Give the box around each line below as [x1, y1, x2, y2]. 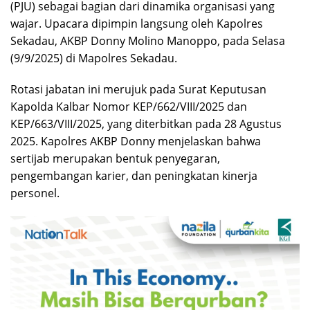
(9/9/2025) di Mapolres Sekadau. [10, 50, 177, 66]
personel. [10, 185, 60, 201]
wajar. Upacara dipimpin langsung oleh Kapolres [10, 15, 263, 31]
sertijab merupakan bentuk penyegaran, [10, 150, 220, 166]
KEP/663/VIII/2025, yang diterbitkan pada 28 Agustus [10, 116, 282, 131]
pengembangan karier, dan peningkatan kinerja [10, 167, 257, 183]
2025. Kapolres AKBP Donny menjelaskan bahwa [10, 133, 261, 149]
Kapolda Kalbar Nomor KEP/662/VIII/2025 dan [10, 98, 247, 114]
